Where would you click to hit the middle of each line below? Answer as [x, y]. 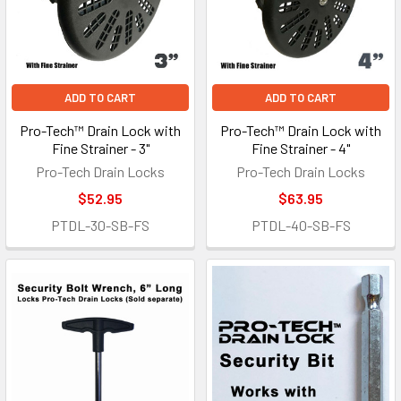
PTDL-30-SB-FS [100, 226]
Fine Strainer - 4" [301, 149]
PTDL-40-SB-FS [301, 226]
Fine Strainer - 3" [100, 149]
